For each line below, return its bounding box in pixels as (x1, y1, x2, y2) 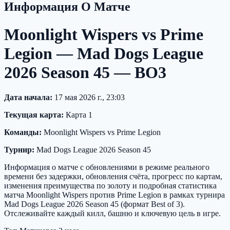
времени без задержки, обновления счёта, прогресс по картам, (4, 172, 222, 181)
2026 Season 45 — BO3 (4, 63, 166, 82)
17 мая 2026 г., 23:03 (52, 93, 125, 102)
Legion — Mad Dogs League (4, 44, 203, 63)
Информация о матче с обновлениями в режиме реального (4, 163, 209, 172)
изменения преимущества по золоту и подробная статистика (4, 181, 217, 190)
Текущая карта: (4, 110, 64, 120)
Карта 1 (64, 110, 92, 120)
